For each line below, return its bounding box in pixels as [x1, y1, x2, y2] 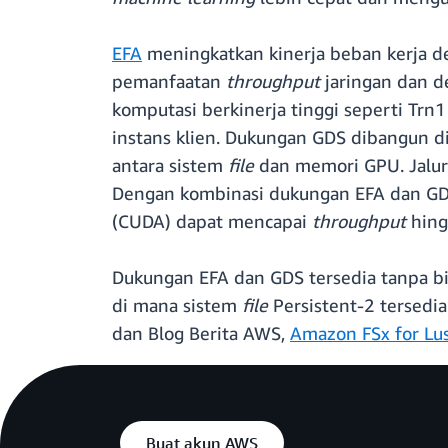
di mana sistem [112, 294, 242, 317]
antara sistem [112, 154, 228, 177]
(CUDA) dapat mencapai [112, 210, 312, 233]
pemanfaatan [112, 70, 226, 93]
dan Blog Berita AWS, [112, 322, 290, 345]
